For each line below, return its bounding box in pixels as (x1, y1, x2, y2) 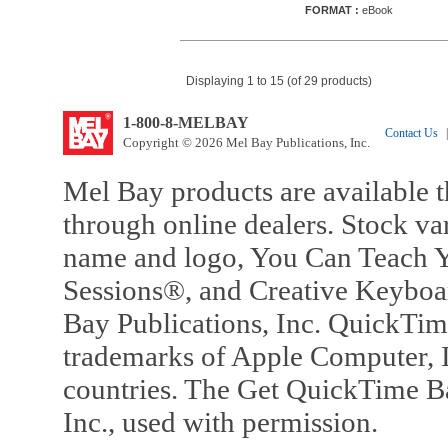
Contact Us (384, 126, 438, 140)
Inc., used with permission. (62, 406, 378, 438)
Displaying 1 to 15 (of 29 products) (185, 74, 372, 88)
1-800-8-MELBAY (122, 114, 249, 131)
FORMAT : (305, 4, 359, 16)
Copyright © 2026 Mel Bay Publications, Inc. (122, 135, 370, 150)
